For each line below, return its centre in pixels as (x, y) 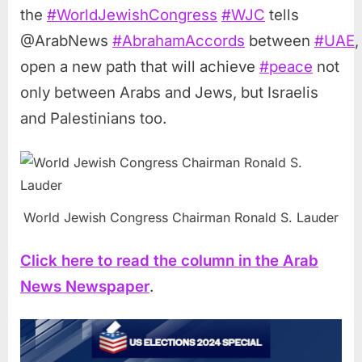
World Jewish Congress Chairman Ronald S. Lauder (181, 218)
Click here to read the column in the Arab (169, 261)
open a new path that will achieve (140, 66)
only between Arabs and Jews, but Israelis (169, 92)
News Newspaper (85, 287)
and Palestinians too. (93, 118)
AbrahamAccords (183, 40)
